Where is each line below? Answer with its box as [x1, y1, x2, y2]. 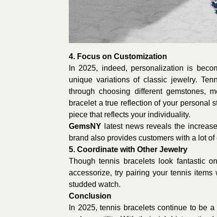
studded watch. [69, 180, 121, 188]
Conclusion [69, 191, 111, 200]
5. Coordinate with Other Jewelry [69, 145, 187, 154]
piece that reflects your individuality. [69, 110, 190, 119]
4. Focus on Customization [69, 52, 167, 61]
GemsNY [69, 122, 101, 130]
